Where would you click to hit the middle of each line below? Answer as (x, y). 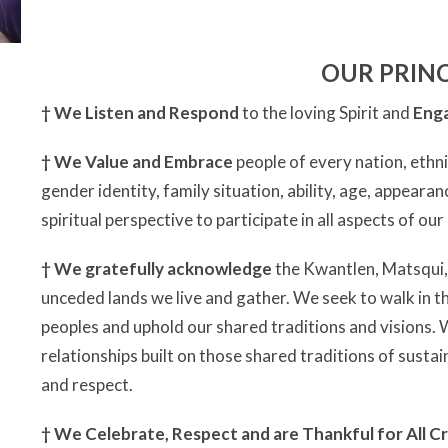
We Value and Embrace (144, 161)
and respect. (86, 384)
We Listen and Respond (147, 112)
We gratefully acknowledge (164, 268)
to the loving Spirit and (327, 112)
